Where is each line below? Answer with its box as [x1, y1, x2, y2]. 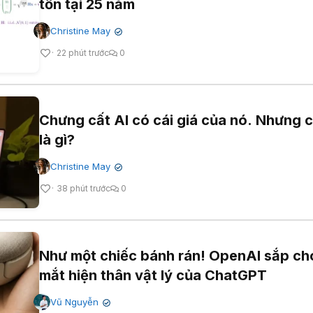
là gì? [39, 131, 75, 149]
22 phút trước [57, 48, 109, 59]
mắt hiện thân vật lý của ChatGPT [39, 267, 267, 284]
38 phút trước [57, 183, 110, 194]
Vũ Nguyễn [50, 296, 99, 308]
